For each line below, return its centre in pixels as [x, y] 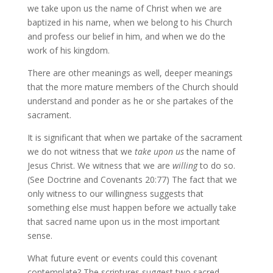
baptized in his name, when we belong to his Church [129, 22]
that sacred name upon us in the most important [123, 222]
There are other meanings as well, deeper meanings [130, 73]
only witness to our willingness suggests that [115, 193]
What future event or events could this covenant [122, 258]
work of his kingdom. [68, 50]
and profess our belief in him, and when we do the [126, 36]
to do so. [216, 165]
